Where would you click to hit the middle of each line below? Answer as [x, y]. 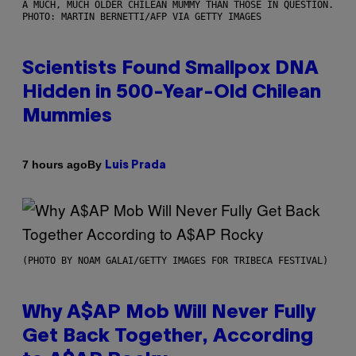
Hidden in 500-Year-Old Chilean [172, 93]
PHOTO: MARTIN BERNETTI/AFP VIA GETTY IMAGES [142, 16]
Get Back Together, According [168, 337]
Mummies [67, 116]
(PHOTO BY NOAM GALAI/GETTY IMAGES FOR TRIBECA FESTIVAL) [175, 260]
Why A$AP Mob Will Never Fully [169, 313]
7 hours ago [55, 165]
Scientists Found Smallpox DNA [170, 69]
